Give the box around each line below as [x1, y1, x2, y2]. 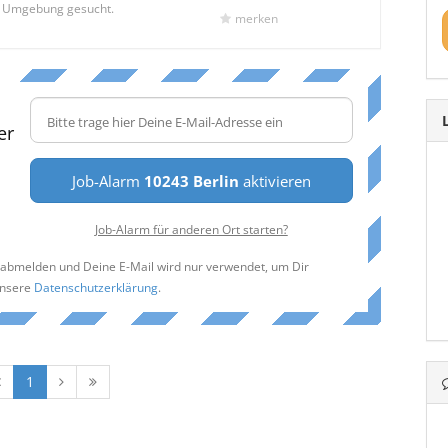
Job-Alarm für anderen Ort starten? [94, 220, 288, 237]
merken [234, 9, 278, 27]
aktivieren [238, 170, 311, 191]
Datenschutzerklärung [34, 278, 158, 295]
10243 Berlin [143, 170, 239, 191]
